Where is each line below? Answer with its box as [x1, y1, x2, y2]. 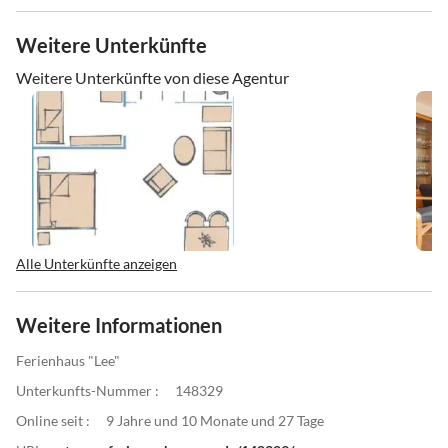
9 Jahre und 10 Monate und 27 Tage [106, 411, 324, 429]
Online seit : [16, 411, 90, 429]
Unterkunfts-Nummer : [16, 381, 159, 399]
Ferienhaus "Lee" [16, 351, 120, 369]
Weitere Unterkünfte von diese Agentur [16, 67, 289, 87]
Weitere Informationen [16, 312, 222, 337]
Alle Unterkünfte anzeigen [16, 254, 177, 272]
